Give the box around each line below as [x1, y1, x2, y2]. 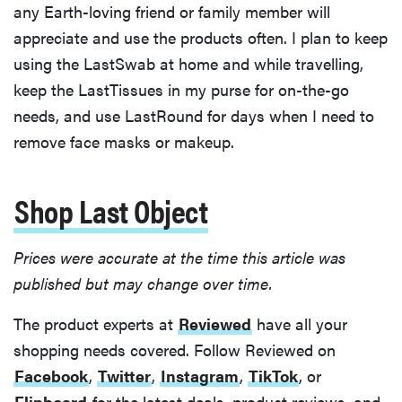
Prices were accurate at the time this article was [13, 246, 345, 269]
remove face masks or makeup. [13, 130, 234, 153]
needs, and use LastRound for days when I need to [13, 104, 374, 127]
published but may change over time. [13, 272, 273, 295]
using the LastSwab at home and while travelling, [13, 52, 363, 75]
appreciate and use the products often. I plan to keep [13, 26, 388, 49]
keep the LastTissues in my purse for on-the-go [13, 78, 349, 101]
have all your [252, 312, 347, 336]
